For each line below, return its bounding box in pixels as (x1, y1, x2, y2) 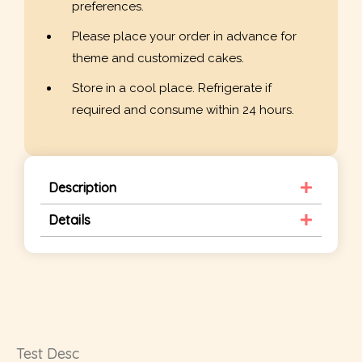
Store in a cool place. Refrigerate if (72, 81, 271, 96)
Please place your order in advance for (72, 29, 297, 44)
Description (48, 179, 116, 196)
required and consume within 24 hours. (72, 103, 294, 118)
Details (48, 211, 90, 228)
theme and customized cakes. (72, 51, 244, 66)
